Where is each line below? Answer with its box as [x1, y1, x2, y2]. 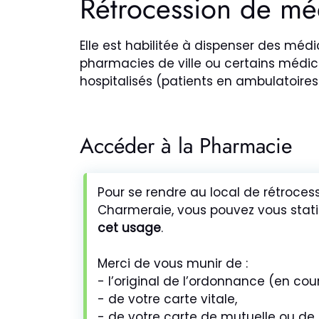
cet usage [98, 219, 161, 236]
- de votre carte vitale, [98, 290, 237, 308]
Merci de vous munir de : [98, 254, 248, 272]
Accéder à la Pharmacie [80, 130, 292, 161]
